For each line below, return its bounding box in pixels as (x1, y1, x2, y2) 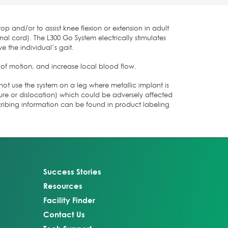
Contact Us (43, 210, 85, 219)
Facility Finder (43, 195, 95, 205)
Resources (43, 181, 82, 191)
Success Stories (43, 167, 101, 177)
